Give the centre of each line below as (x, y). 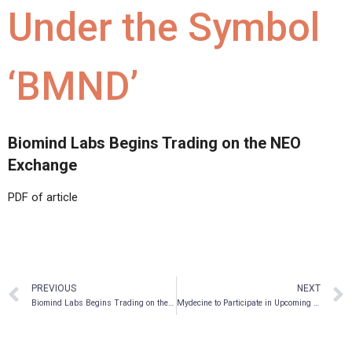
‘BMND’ (73, 86)
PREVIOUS (54, 289)
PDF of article (43, 197)
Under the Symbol (164, 27)
